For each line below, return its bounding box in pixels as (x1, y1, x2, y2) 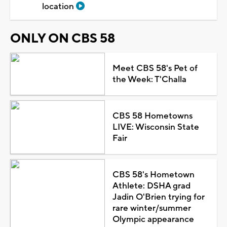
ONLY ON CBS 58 (10, 30, 115, 47)
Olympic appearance (112, 213, 194, 225)
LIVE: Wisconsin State (112, 121, 199, 133)
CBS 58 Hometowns (112, 110, 193, 122)
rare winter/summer (112, 202, 191, 214)
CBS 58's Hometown (112, 169, 195, 180)
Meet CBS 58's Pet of (112, 62, 198, 74)
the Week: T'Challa (112, 73, 186, 85)
